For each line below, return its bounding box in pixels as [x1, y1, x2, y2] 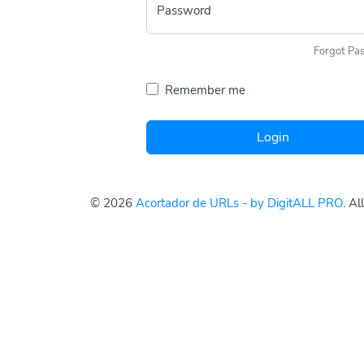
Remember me [164, 81, 245, 98]
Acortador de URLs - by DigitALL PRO [135, 194, 343, 211]
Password [157, 2, 211, 19]
